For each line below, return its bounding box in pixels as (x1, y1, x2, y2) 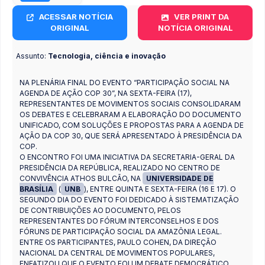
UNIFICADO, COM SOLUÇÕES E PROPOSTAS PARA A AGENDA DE (20, 120, 244, 130)
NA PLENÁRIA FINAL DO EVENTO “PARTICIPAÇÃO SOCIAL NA (20, 77, 230, 87)
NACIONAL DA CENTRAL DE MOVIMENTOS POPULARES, (20, 248, 215, 257)
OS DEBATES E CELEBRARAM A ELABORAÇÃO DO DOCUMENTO (20, 109, 241, 119)
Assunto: (16, 51, 48, 60)
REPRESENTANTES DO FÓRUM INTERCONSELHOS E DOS (20, 216, 219, 225)
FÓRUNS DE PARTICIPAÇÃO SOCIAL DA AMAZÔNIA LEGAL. (20, 227, 222, 236)
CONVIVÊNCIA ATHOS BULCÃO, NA (20, 173, 143, 183)
